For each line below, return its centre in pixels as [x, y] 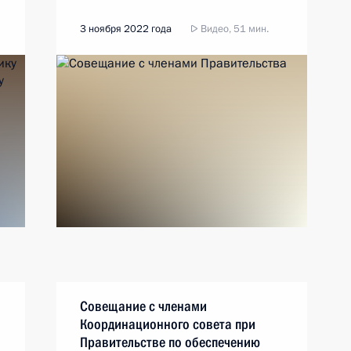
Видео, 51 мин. [233, 29]
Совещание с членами [143, 306]
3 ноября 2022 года [126, 29]
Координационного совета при [168, 324]
